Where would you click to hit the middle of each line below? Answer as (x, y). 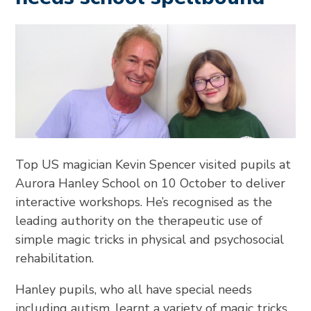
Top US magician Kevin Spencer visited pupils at (153, 165)
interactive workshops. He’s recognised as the (144, 202)
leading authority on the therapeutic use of (139, 221)
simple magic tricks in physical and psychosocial (150, 240)
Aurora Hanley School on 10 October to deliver (151, 184)
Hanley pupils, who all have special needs (134, 290)
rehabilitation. (55, 259)
